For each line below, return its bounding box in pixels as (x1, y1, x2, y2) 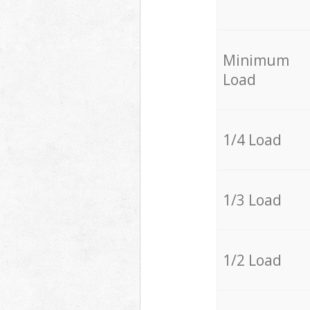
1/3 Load (222, 190, 282, 210)
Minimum (222, 51, 289, 71)
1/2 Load (222, 250, 282, 271)
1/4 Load (222, 130, 282, 150)
